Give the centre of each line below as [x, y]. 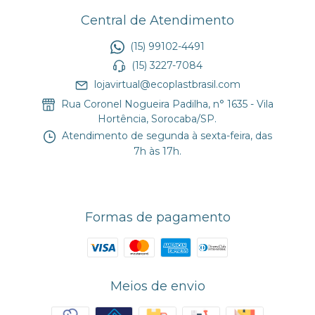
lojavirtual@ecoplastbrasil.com [167, 85]
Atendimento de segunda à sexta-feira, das [166, 136]
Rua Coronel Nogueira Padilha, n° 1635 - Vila [166, 104]
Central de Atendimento [157, 20]
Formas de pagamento [157, 217]
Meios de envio [157, 286]
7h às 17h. [157, 151]
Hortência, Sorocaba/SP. [157, 119]
